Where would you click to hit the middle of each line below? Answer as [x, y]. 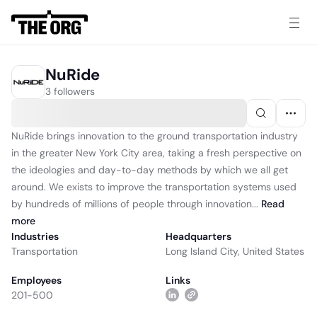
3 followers [70, 91]
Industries [35, 236]
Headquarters [198, 236]
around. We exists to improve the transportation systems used [154, 187]
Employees [36, 280]
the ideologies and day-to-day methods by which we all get [150, 170]
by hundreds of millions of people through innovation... [135, 204]
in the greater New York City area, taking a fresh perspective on [156, 153]
